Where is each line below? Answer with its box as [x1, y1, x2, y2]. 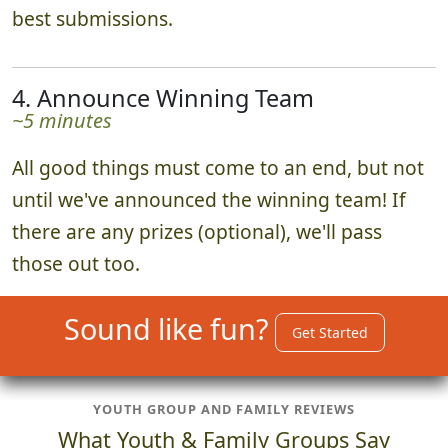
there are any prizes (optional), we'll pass [12, 217, 382, 245]
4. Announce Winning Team [12, 81, 314, 114]
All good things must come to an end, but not [12, 153, 424, 181]
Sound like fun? [63, 308, 275, 348]
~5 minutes [12, 106, 112, 134]
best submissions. [12, 4, 173, 32]
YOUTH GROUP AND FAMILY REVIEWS [92, 399, 356, 418]
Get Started [291, 322, 368, 342]
